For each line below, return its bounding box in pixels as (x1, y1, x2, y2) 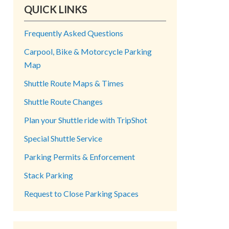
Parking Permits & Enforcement (24, 152, 135, 162)
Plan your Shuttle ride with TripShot (24, 115, 147, 125)
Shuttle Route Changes (24, 97, 103, 106)
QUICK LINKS (24, 3, 87, 15)
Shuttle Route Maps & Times (24, 78, 124, 88)
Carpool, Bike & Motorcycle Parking (24, 47, 152, 56)
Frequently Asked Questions (24, 28, 123, 38)
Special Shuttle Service (24, 133, 102, 143)
